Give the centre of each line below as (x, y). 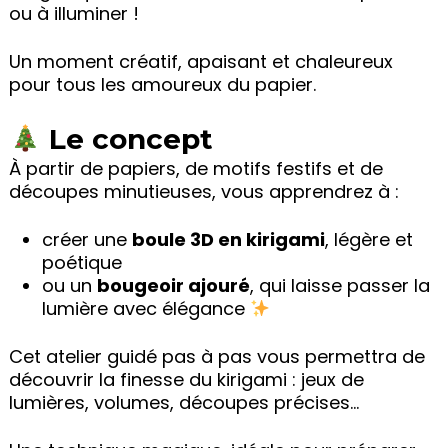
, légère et (369, 240)
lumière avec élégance (146, 309)
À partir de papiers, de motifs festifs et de (195, 169)
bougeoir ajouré (173, 286)
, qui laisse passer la (340, 286)
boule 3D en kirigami (228, 240)
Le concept (130, 139)
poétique (82, 263)
